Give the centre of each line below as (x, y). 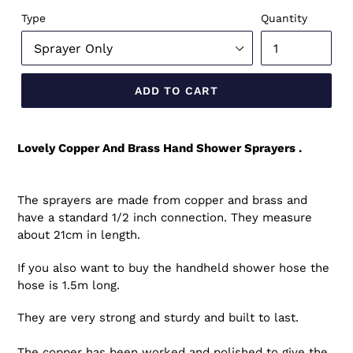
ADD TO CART (176, 90)
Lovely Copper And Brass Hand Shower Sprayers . (160, 149)
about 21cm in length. (79, 235)
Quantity (284, 19)
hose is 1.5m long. (71, 285)
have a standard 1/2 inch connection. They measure (165, 218)
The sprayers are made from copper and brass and (162, 201)
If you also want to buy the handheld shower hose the (173, 268)
